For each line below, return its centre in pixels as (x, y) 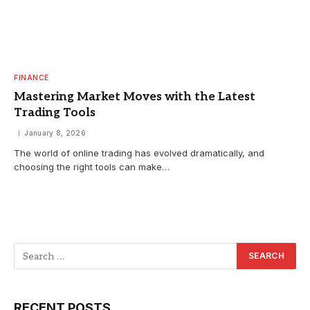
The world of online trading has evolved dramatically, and (139, 153)
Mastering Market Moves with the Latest (135, 97)
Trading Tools (55, 113)
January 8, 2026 (55, 133)
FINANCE (31, 78)
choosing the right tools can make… (92, 167)
